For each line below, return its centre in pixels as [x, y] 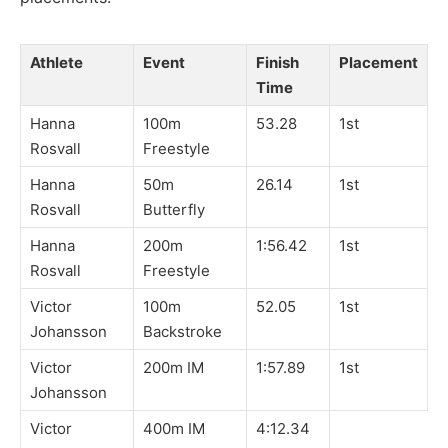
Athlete [56, 62]
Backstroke [182, 331]
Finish [277, 62]
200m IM [173, 367]
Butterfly [174, 209]
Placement [378, 62]
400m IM [174, 428]
